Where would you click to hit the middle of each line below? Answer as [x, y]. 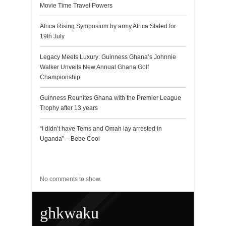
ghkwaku [69, 213]
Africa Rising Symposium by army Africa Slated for [108, 26]
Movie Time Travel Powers [76, 5]
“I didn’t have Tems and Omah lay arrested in [101, 128]
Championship [60, 77]
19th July [52, 36]
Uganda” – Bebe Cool [70, 138]
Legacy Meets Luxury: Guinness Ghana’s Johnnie [108, 57]
